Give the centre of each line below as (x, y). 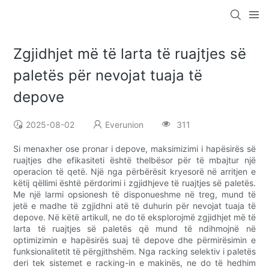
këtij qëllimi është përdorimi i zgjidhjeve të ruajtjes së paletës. (134, 183)
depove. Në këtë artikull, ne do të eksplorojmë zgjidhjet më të (134, 217)
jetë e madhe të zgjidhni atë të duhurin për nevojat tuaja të (134, 206)
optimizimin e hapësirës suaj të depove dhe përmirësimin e (134, 240)
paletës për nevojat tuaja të (108, 76)
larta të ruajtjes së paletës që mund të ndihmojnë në (134, 229)
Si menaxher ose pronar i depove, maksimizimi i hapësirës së (134, 149)
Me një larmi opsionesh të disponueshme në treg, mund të (134, 195)
